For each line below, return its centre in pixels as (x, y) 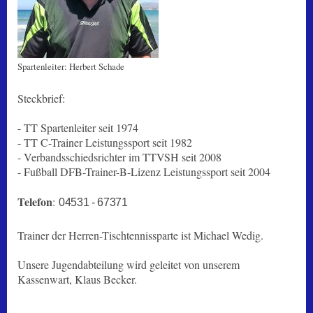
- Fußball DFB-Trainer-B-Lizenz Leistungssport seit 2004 (144, 171)
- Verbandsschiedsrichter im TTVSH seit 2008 (119, 156)
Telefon (35, 201)
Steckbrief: (41, 98)
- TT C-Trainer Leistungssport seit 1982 (105, 142)
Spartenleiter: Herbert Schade (71, 66)
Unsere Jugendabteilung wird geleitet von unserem (129, 264)
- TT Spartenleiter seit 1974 (78, 127)
